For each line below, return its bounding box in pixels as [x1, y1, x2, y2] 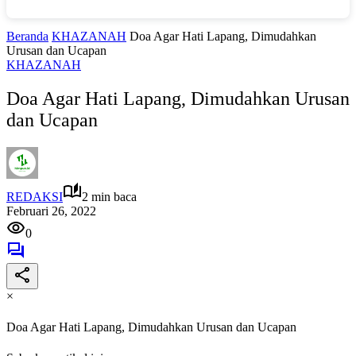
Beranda [6, 29, 48, 44]
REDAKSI [6, 189, 63, 203]
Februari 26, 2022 [6, 203, 96, 218]
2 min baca [82, 189, 137, 203]
